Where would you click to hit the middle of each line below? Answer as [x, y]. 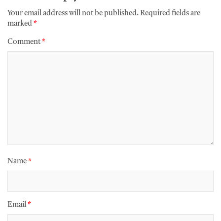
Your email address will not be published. [73, 14]
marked [20, 24]
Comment [25, 42]
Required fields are [170, 14]
